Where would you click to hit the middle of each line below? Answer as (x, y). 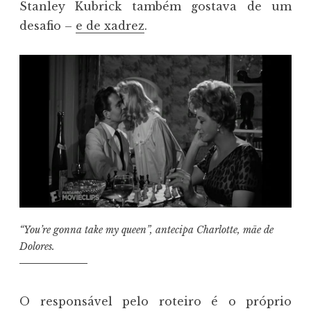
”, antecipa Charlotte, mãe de (210, 229)
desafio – (48, 25)
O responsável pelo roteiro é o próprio (155, 302)
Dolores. (37, 246)
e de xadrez (110, 25)
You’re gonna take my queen (85, 229)
